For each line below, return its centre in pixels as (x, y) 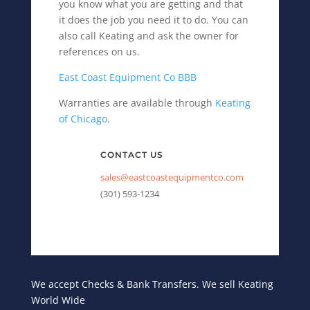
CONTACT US (131, 155)
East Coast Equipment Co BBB (127, 77)
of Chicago (83, 119)
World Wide (58, 300)
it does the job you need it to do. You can (153, 20)
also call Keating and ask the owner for (148, 36)
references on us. (99, 52)
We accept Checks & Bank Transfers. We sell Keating (152, 284)
